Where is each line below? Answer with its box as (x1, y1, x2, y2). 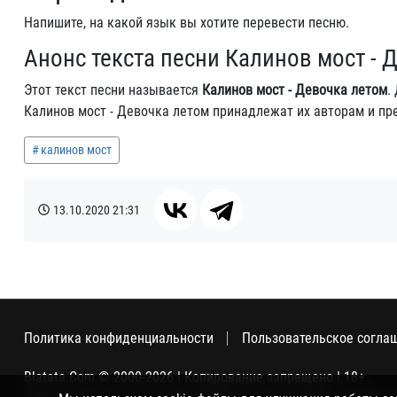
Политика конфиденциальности (24, 330, 214, 346)
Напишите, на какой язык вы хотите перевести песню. (24, 14, 349, 31)
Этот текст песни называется (24, 82, 202, 98)
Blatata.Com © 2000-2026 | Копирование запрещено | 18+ (24, 369, 365, 385)
